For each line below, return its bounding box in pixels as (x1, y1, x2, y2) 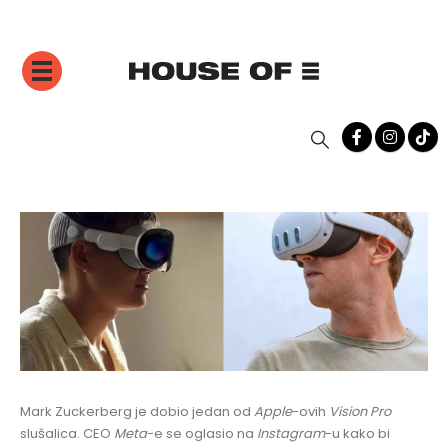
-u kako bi (325, 424, 390, 444)
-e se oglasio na (147, 424, 257, 444)
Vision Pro (329, 402, 391, 422)
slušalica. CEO (20, 424, 114, 444)
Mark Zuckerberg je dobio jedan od (20, 402, 254, 422)
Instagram (257, 424, 325, 444)
